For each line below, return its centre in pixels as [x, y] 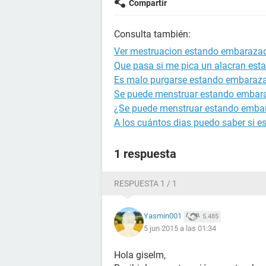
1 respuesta [145, 154]
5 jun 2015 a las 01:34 [180, 228]
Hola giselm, [140, 255]
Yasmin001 [163, 216]
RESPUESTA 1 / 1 [145, 183]
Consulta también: [152, 34]
